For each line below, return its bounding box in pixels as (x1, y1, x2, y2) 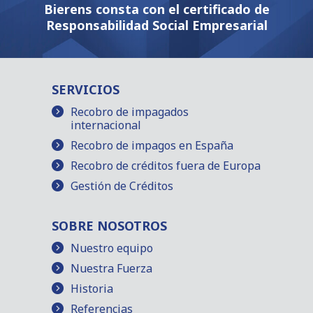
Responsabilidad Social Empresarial (45, 17, 268, 34)
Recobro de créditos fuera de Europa (71, 158, 261, 173)
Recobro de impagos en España (71, 138, 233, 153)
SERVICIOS (52, 81, 119, 98)
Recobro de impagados (71, 104, 189, 119)
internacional (71, 117, 141, 133)
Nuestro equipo (71, 240, 153, 256)
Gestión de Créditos (71, 178, 173, 194)
